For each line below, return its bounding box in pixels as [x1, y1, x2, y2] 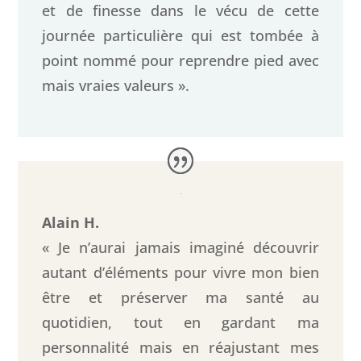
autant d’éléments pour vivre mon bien [42, 263, 319, 283]
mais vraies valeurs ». [42, 76, 190, 96]
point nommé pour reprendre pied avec [42, 51, 319, 71]
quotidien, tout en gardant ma [42, 313, 319, 333]
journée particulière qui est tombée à [42, 26, 319, 46]
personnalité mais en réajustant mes [42, 338, 319, 358]
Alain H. [42, 213, 100, 233]
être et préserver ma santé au [42, 288, 319, 308]
